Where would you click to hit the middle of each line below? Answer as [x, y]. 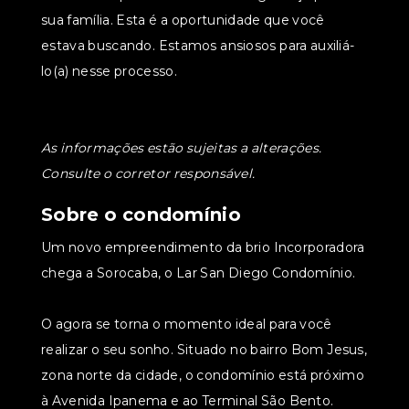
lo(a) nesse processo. [109, 71]
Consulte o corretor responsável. [148, 173]
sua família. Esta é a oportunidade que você [183, 20]
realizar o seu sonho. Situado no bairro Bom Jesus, [204, 350]
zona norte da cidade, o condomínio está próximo [203, 375]
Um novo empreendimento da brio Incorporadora [203, 247]
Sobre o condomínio [141, 215]
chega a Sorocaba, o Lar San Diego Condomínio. [199, 273]
